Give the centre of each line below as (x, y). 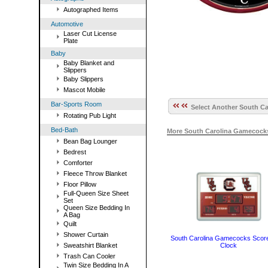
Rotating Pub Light (90, 115)
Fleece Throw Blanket (95, 173)
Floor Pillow (80, 184)
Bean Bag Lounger (90, 141)
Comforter (78, 163)
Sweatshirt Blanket (90, 245)
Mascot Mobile (84, 90)
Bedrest (75, 152)
